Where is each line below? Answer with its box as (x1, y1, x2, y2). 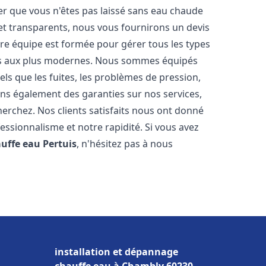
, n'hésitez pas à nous (77, 137, 173, 150)
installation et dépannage (55, 245, 178, 258)
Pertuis (43, 137, 77, 150)
